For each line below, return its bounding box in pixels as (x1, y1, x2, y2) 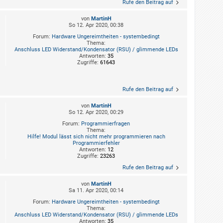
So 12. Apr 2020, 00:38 (69, 21, 123, 28)
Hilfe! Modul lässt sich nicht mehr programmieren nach (27, 133, 165, 140)
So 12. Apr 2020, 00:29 (69, 109, 123, 116)
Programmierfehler (72, 140, 120, 147)
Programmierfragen (81, 120, 130, 127)
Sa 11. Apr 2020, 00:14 (69, 187, 123, 194)
